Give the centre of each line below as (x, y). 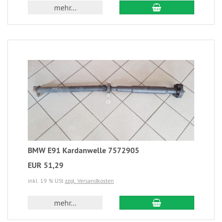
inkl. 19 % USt (46, 180)
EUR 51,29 (46, 165)
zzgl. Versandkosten (89, 180)
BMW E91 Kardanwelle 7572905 (83, 150)
